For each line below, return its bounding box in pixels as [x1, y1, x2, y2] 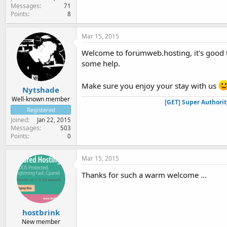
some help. [82, 58, 120, 68]
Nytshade [22, 85, 59, 95]
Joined [11, 116, 28, 124]
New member [21, 217, 60, 226]
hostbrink [22, 207, 60, 217]
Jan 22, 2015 [37, 116, 71, 124]
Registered [26, 106, 55, 113]
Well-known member [12, 95, 70, 103]
